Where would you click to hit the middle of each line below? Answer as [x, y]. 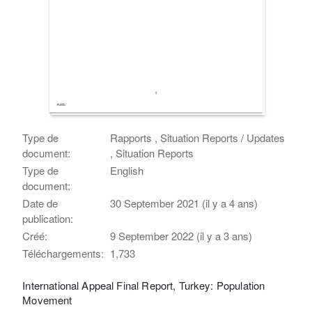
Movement [47, 299]
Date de [40, 203]
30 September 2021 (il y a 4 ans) [184, 203]
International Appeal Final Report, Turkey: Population [144, 285]
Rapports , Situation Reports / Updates [198, 137]
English [127, 170]
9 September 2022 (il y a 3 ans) [181, 235]
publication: [48, 218]
